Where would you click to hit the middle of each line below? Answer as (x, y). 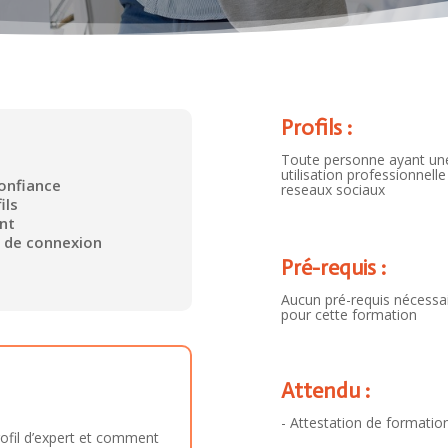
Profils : (316, 128)
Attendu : (325, 390)
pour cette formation (348, 314)
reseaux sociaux (332, 190)
